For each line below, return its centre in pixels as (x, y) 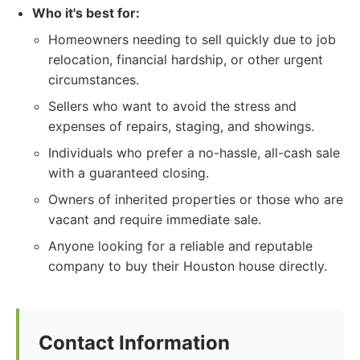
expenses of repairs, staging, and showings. (181, 126)
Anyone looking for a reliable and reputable (180, 246)
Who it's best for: (86, 13)
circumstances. (94, 80)
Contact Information (134, 343)
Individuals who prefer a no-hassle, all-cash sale (194, 153)
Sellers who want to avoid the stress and (172, 106)
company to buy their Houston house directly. (188, 266)
